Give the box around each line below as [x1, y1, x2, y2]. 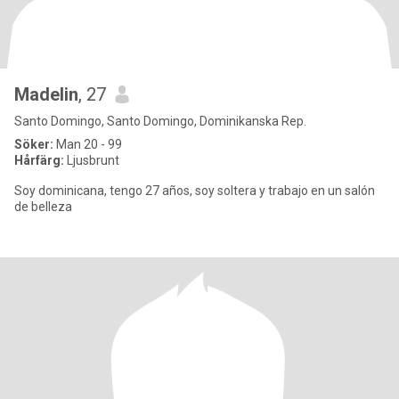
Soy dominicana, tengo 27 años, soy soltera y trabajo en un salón [14, 183, 375, 198]
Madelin [14, 84, 78, 105]
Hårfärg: [14, 153, 64, 167]
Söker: [14, 137, 53, 151]
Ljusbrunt [64, 153, 119, 167]
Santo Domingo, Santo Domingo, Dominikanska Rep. [14, 114, 306, 128]
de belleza [14, 199, 72, 214]
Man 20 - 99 [53, 137, 122, 151]
